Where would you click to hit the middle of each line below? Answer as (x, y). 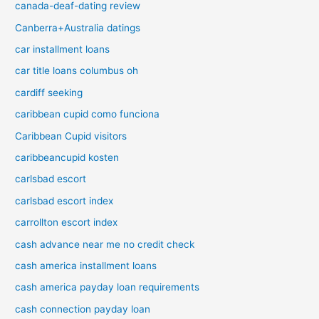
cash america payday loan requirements (108, 287)
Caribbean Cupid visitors (71, 136)
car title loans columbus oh (77, 71)
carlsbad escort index (64, 200)
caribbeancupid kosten (67, 158)
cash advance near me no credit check (105, 244)
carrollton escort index (67, 223)
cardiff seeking (49, 92)
